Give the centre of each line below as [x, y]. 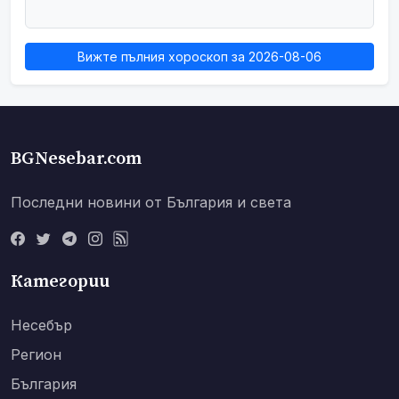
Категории [60, 282]
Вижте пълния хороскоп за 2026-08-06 [199, 57]
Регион [36, 355]
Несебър [41, 326]
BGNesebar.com [76, 159]
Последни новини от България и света [151, 203]
